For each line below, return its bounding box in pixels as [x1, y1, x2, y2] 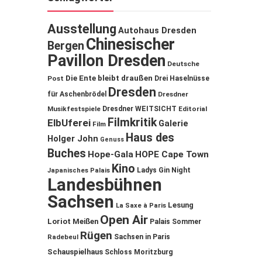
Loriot [47, 217, 71, 226]
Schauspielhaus [47, 247, 103, 257]
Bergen [47, 39, 84, 53]
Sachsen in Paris [114, 233, 170, 242]
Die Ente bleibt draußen [65, 74, 153, 83]
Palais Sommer [150, 218, 201, 226]
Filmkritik [108, 116, 157, 130]
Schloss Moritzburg [105, 248, 173, 257]
